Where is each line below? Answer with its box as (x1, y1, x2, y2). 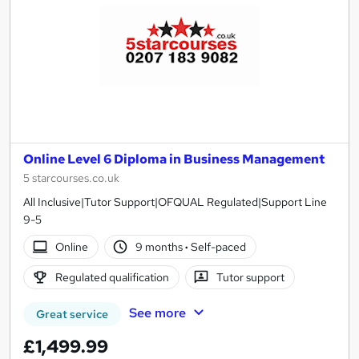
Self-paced (188, 240, 247, 255)
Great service (36, 307, 108, 322)
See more (128, 305, 186, 322)
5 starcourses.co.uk (23, 171, 119, 186)
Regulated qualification (54, 270, 169, 285)
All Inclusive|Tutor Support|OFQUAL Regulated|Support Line (23, 195, 327, 210)
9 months (135, 240, 186, 255)
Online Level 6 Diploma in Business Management (23, 151, 325, 168)
